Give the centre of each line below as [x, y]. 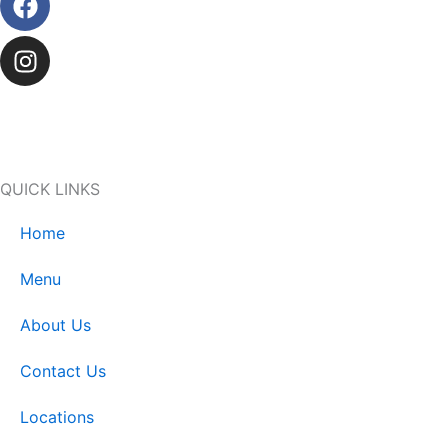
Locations [57, 417]
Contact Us [63, 371]
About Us [55, 325]
